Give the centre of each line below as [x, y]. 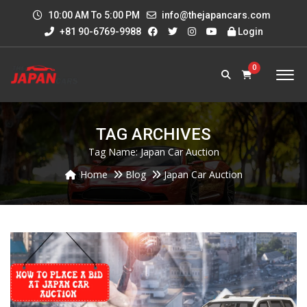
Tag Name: [114, 152]
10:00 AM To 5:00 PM [93, 15]
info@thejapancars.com [216, 15]
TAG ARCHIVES [153, 134]
